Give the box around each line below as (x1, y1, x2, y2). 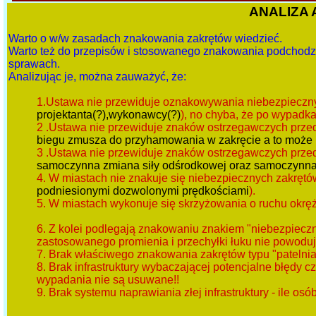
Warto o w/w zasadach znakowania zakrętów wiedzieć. (8, 32, 282, 45)
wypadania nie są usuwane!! (37, 274, 179, 286)
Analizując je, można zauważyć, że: (8, 71, 186, 83)
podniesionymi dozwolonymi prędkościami (37, 185, 249, 197)
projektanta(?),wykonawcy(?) (37, 109, 181, 121)
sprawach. (8, 58, 60, 71)
